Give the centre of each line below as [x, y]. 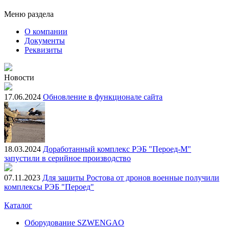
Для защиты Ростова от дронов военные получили [131, 177]
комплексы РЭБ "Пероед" [49, 187]
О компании [46, 31]
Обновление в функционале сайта [103, 97]
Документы [45, 40]
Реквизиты [43, 50]
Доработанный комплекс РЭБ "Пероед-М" [117, 149]
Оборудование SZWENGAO [74, 222]
